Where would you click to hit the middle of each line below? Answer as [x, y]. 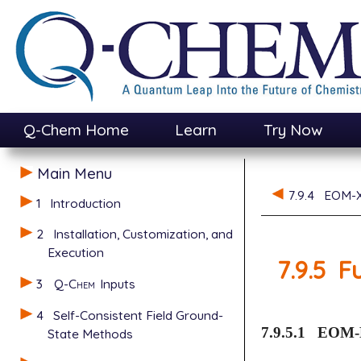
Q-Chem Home [76, 130]
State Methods [90, 334]
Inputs [116, 284]
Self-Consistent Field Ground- [139, 315]
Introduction [86, 203]
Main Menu [74, 173]
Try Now [293, 130]
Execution [76, 253]
